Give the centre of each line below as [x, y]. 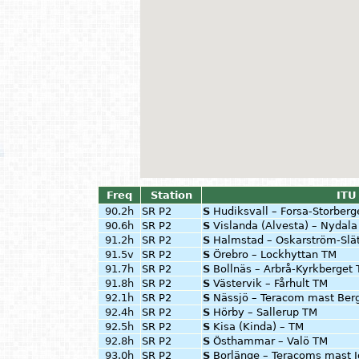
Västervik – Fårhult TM [270, 283]
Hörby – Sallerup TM [265, 312]
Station [171, 195]
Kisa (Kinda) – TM [258, 327]
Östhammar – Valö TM [270, 341]
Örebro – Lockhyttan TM [275, 254]
